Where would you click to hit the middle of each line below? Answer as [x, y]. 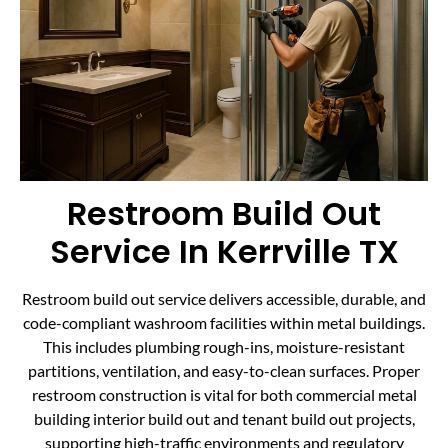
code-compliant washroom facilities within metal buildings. [224, 322]
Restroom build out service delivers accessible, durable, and [224, 298]
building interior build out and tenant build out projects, [224, 418]
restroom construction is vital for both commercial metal [224, 394]
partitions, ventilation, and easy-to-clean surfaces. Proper [224, 370]
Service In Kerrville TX [224, 251]
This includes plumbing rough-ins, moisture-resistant [224, 346]
